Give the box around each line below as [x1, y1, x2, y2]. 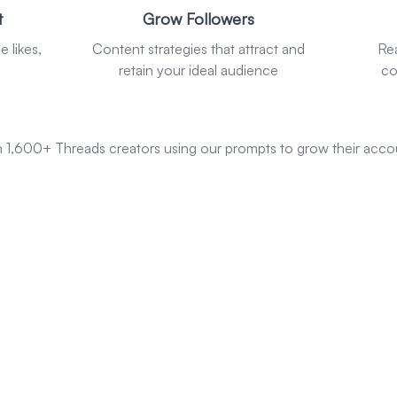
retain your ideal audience [118, 61, 278, 79]
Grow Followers [142, 9, 254, 28]
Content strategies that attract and [91, 40, 305, 58]
